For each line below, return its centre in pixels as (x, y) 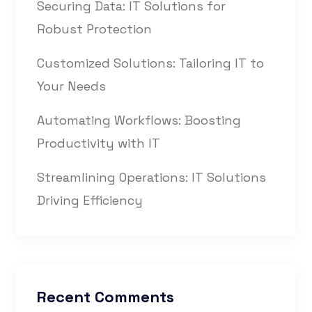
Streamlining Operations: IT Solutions (151, 177)
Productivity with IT (99, 143)
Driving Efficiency (90, 200)
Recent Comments (106, 297)
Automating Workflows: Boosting (139, 120)
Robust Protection (94, 29)
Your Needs (71, 86)
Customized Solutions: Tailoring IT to (150, 63)
